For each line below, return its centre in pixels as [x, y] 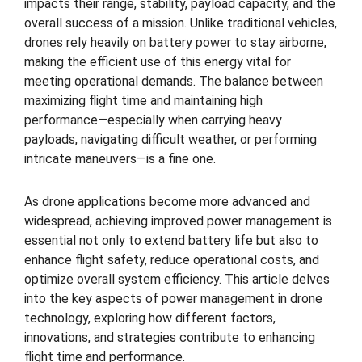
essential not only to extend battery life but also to [171, 240]
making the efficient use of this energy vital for [158, 61]
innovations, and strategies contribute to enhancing [170, 337]
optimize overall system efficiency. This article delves [177, 279]
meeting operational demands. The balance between [174, 81]
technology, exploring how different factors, [150, 318]
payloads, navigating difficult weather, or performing [170, 139]
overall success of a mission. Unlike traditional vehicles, [181, 23]
